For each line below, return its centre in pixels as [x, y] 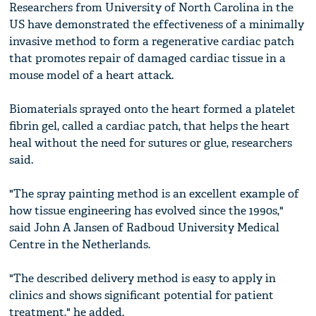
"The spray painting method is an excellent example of [154, 194]
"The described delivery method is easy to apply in [143, 279]
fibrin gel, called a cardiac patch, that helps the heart [150, 126]
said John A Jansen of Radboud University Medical [145, 228]
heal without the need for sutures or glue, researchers [151, 143]
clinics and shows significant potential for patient [142, 296]
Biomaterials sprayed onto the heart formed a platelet [153, 109]
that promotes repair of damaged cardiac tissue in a [148, 59]
